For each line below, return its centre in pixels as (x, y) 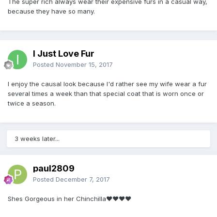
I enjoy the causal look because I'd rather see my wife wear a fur (107, 84)
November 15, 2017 (84, 64)
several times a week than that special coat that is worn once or (106, 93)
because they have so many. (51, 11)
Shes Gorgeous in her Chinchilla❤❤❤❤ (70, 198)
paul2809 (54, 168)
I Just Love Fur (64, 53)
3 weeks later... (37, 138)
